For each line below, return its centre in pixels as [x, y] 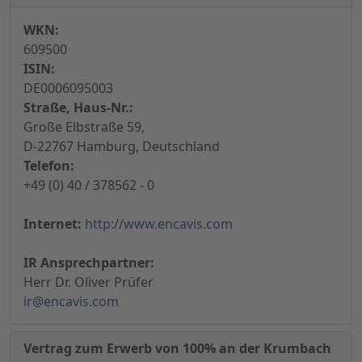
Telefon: [49, 166]
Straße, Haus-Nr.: [78, 108]
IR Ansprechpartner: [89, 263]
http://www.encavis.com [159, 224]
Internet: [53, 224]
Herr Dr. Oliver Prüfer [88, 282]
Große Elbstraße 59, [84, 127]
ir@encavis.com [71, 302]
